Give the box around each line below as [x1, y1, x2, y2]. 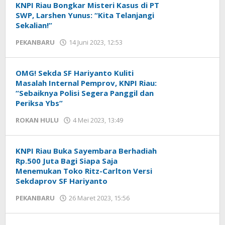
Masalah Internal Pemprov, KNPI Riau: [16, 78, 157, 88]
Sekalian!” [16, 20, 52, 30]
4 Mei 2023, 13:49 [73, 116, 123, 125]
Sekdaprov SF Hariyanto [16, 176, 107, 186]
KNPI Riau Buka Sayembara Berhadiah [16, 146, 157, 156]
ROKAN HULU [16, 116, 59, 125]
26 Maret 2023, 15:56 [69, 193, 130, 202]
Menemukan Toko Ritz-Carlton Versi [16, 166, 152, 176]
